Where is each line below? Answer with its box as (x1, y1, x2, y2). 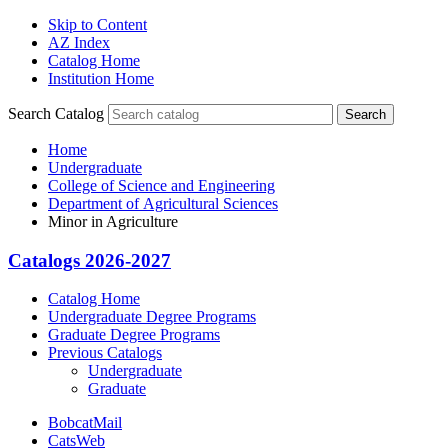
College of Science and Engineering (48, 177, 275, 194)
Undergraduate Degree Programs (48, 308, 256, 326)
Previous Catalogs (48, 344, 162, 362)
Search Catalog (8, 105, 104, 122)
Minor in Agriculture (48, 213, 178, 230)
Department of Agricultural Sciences (48, 195, 278, 212)
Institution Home (48, 70, 154, 87)
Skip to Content (48, 16, 147, 33)
